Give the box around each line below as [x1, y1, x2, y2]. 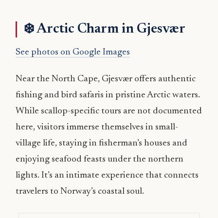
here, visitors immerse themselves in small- [16, 122, 178, 132]
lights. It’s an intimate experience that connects [16, 170, 199, 180]
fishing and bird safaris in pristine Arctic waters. [16, 90, 200, 100]
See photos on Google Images [16, 47, 130, 57]
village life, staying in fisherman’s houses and [16, 138, 187, 148]
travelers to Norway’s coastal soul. [16, 186, 144, 196]
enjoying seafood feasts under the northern [16, 154, 183, 164]
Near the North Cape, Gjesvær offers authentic [16, 74, 196, 84]
